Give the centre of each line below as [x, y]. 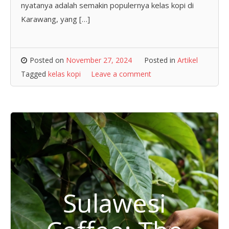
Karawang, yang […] [55, 19]
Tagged [35, 74]
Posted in [161, 60]
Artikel [188, 60]
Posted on [48, 60]
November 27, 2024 [99, 60]
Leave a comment [121, 74]
